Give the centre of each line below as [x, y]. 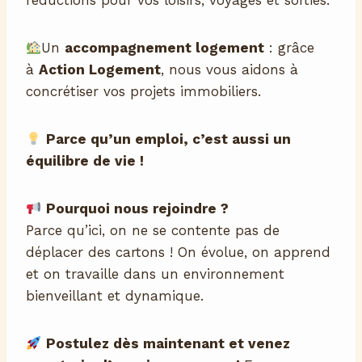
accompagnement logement [165, 48]
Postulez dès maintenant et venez [168, 344]
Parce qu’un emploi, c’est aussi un [169, 139]
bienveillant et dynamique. [115, 296]
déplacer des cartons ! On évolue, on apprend [178, 253]
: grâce [290, 48]
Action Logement [100, 70]
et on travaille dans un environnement [155, 274]
